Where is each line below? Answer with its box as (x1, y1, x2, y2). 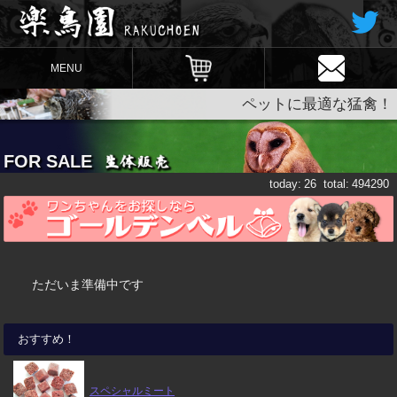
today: (269, 177, 302, 191)
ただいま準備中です (32, 276, 144, 292)
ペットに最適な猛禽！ (242, 96, 393, 113)
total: (323, 177, 350, 191)
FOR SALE (4, 152, 93, 171)
